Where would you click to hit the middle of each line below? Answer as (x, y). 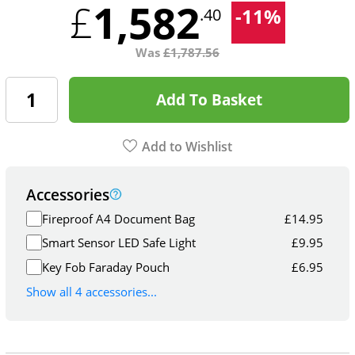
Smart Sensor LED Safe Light (119, 243)
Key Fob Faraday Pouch (106, 267)
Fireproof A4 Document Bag (119, 218)
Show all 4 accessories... (92, 291)
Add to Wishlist (187, 147)
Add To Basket (209, 100)
